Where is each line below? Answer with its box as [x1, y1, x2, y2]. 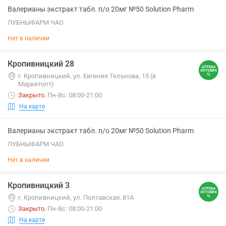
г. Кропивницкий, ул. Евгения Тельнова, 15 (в [18, 72, 156, 80]
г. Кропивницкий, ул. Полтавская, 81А [18, 194, 134, 201]
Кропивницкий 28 [8, 59, 74, 69]
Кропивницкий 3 [8, 181, 70, 190]
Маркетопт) [18, 80, 54, 88]
